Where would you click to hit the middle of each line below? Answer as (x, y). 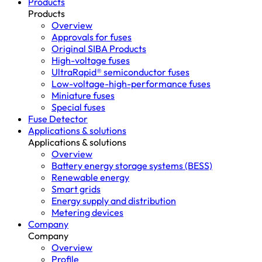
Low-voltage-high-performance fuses (131, 84)
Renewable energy (90, 177)
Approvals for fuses (92, 37)
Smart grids (76, 189)
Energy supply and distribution (114, 201)
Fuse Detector (58, 119)
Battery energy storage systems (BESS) (132, 166)
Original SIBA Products (99, 49)
